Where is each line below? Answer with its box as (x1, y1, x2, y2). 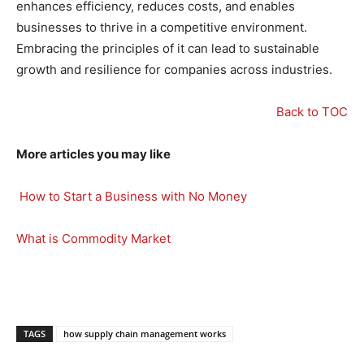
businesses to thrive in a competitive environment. (16, 19, 307, 36)
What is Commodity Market (16, 231, 171, 247)
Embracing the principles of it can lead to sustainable (16, 41, 319, 57)
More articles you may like (16, 146, 171, 162)
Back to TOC (276, 104, 348, 120)
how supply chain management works (63, 327, 226, 340)
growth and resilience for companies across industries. (16, 62, 332, 78)
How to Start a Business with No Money (16, 188, 247, 205)
